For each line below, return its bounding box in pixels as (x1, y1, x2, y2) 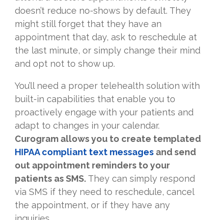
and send (154, 147, 196, 158)
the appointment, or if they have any (15, 200, 170, 211)
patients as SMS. (15, 173, 86, 184)
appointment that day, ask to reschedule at (15, 32, 197, 43)
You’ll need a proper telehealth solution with (15, 81, 200, 91)
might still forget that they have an (15, 19, 162, 29)
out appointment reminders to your (15, 160, 170, 171)
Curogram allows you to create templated (15, 134, 201, 144)
